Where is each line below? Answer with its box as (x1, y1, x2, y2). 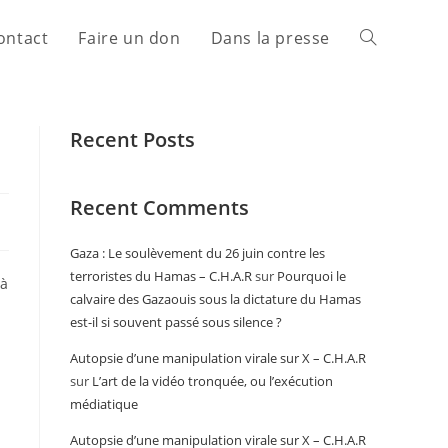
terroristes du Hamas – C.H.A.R (70, 267, 252, 285)
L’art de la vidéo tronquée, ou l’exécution (92, 372, 333, 390)
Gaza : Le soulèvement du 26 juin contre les (70, 244, 325, 262)
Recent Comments (70, 194, 249, 221)
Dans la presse (210, 27, 330, 49)
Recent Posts (70, 126, 195, 153)
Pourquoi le (277, 267, 346, 285)
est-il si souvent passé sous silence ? (70, 313, 282, 331)
